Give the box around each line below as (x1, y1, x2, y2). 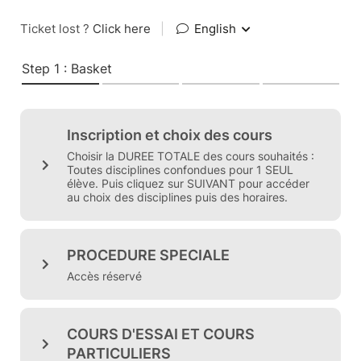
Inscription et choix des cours (67, 127, 272, 143)
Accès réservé (67, 269, 142, 283)
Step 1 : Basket (22, 60, 112, 77)
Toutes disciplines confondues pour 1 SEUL (67, 163, 293, 176)
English (191, 21, 239, 36)
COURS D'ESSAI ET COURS (67, 326, 255, 342)
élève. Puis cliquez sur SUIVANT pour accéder (67, 176, 309, 190)
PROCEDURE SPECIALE (67, 247, 230, 263)
